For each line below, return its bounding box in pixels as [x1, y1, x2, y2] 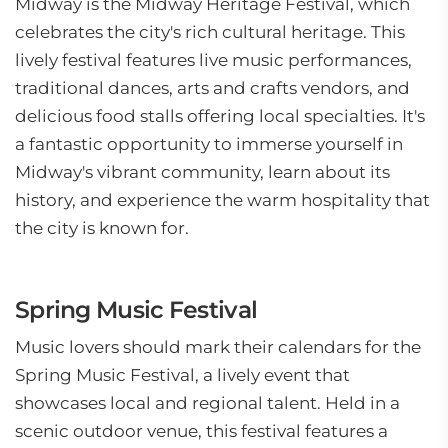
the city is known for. [15, 218, 189, 238]
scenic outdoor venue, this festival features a [15, 421, 388, 441]
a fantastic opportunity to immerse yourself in [15, 134, 403, 154]
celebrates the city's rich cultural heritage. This [15, 22, 405, 42]
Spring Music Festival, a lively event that [15, 365, 350, 385]
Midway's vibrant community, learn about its [15, 162, 390, 182]
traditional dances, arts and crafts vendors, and [15, 78, 410, 98]
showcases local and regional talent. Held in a [15, 393, 400, 413]
